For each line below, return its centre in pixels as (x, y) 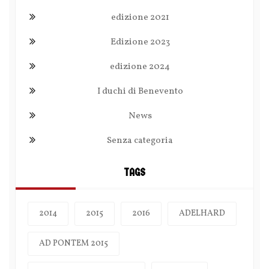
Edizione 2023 (140, 43)
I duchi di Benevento (140, 92)
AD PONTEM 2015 (74, 244)
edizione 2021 (140, 18)
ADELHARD (202, 214)
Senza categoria (140, 141)
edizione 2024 (140, 67)
